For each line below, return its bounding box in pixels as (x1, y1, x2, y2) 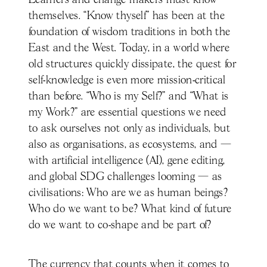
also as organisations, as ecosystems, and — (29, 139, 232, 150)
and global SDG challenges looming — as (29, 171, 222, 182)
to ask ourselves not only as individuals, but (29, 123, 231, 134)
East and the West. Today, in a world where (29, 42, 230, 54)
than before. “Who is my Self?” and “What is (29, 91, 229, 102)
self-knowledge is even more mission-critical (29, 74, 226, 86)
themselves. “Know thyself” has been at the (29, 10, 225, 21)
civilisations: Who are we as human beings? (29, 187, 228, 198)
